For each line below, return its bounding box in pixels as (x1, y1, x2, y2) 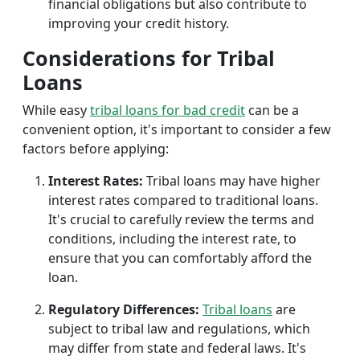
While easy (22, 101, 90, 119)
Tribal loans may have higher (143, 172, 321, 190)
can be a (245, 101, 299, 119)
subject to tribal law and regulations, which (48, 320, 310, 337)
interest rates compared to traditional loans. (48, 191, 318, 209)
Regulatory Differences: (48, 301, 199, 318)
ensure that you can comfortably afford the (48, 249, 312, 267)
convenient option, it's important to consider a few (22, 121, 331, 138)
